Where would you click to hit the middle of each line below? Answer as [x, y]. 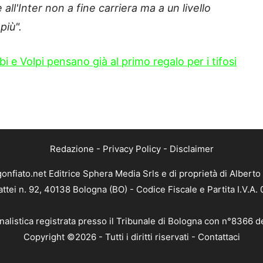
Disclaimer [191, 149]
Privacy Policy [131, 149]
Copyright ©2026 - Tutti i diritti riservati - [110, 237]
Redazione [72, 149]
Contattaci [219, 237]
